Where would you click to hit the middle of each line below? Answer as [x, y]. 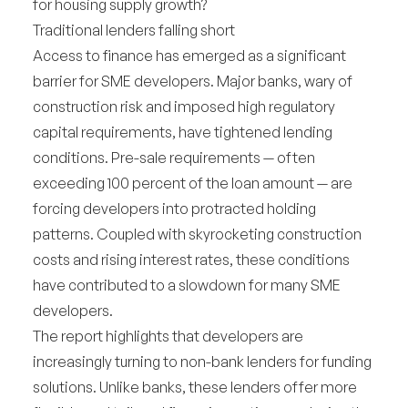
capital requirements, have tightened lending [183, 132]
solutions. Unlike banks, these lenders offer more [195, 387]
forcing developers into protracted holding [174, 209]
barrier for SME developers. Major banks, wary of [193, 81]
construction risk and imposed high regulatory [184, 107]
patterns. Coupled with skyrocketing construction [197, 234]
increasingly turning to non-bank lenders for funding [202, 362]
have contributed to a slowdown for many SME [187, 285]
